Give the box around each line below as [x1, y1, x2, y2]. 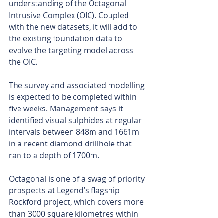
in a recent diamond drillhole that [9, 138, 134, 149]
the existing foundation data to [9, 33, 124, 44]
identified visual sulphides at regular [9, 115, 144, 126]
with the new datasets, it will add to [9, 21, 139, 33]
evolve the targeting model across [9, 45, 135, 56]
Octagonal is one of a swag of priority [9, 173, 146, 184]
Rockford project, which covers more [9, 197, 145, 208]
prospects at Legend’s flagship [9, 185, 122, 196]
